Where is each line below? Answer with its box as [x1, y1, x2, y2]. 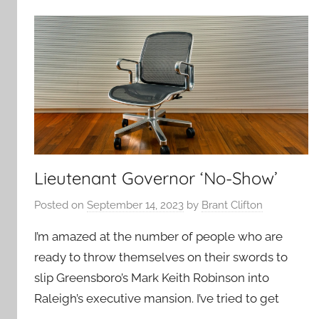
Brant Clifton [202, 198, 263, 211]
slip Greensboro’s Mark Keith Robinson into [34, 270, 269, 285]
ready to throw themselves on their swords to [34, 249, 288, 264]
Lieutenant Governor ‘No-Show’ [34, 167, 278, 189]
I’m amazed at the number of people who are [34, 229, 283, 244]
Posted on [34, 198, 87, 211]
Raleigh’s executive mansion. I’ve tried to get [34, 291, 279, 305]
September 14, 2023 [87, 198, 184, 211]
